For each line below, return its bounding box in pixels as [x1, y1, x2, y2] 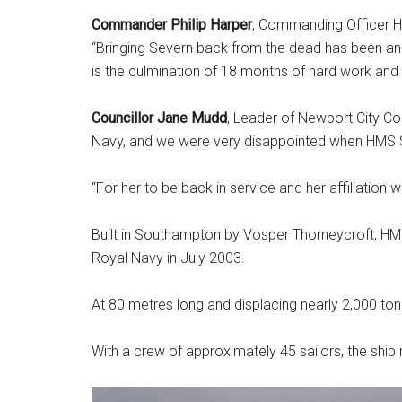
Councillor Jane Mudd [92, 109, 227, 127]
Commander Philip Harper [92, 16, 252, 33]
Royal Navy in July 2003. [92, 249, 245, 267]
